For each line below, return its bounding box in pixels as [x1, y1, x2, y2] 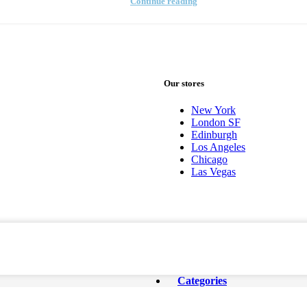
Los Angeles [191, 140, 245, 153]
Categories [177, 274, 227, 286]
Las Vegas [191, 165, 236, 177]
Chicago [191, 153, 228, 165]
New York [191, 103, 236, 116]
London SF [191, 116, 241, 128]
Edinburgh [191, 128, 237, 140]
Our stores [164, 77, 204, 88]
